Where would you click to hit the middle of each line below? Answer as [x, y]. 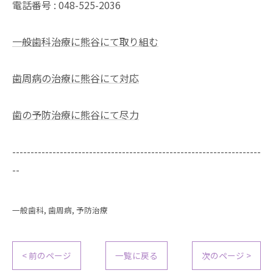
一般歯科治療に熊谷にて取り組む [85, 41]
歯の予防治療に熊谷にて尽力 [76, 115]
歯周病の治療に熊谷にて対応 [76, 78]
